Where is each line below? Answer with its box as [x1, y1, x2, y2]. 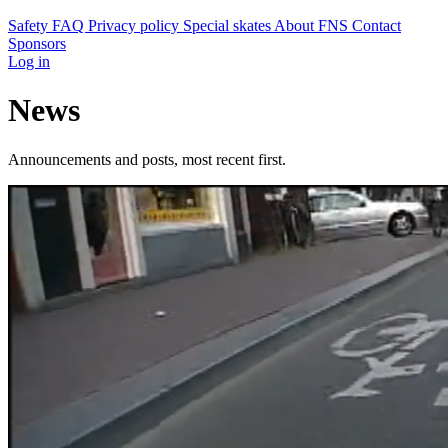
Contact [352, 17, 401, 34]
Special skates [183, 17, 274, 34]
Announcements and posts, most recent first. [8, 150, 286, 168]
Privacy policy [88, 17, 183, 34]
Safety [8, 17, 52, 34]
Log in [8, 53, 50, 70]
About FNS [274, 17, 352, 34]
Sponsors [8, 35, 66, 52]
